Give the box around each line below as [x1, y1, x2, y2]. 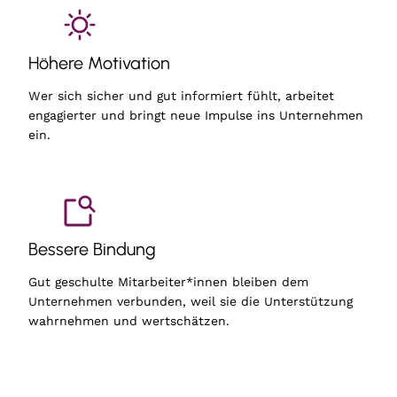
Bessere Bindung [28, 237, 156, 260]
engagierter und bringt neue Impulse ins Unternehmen [28, 107, 363, 122]
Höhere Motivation [28, 51, 170, 74]
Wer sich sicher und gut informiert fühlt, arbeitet [28, 88, 334, 103]
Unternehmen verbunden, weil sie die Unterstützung [28, 293, 353, 308]
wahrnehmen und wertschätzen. [28, 313, 230, 328]
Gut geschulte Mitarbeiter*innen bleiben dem [28, 274, 308, 289]
